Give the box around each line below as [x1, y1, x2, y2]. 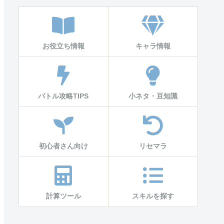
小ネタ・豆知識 [128, 92, 177, 100]
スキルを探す [131, 192, 174, 200]
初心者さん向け [38, 142, 88, 150]
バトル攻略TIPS [38, 92, 88, 100]
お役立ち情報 [42, 42, 84, 50]
